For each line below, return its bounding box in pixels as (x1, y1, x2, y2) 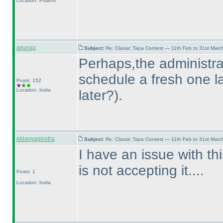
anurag (16, 44, 36, 51)
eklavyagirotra (16, 135, 55, 142)
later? (78, 88, 114, 103)
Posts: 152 (16, 78, 41, 83)
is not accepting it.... (78, 163, 204, 178)
